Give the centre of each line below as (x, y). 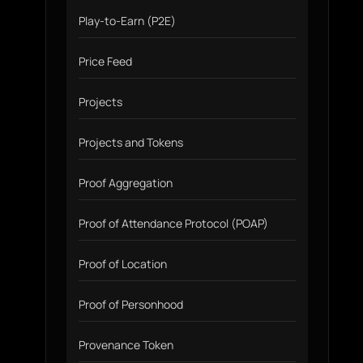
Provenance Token (126, 345)
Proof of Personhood (131, 304)
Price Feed (105, 61)
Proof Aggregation (126, 183)
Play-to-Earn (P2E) (127, 21)
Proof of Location (123, 264)
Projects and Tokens (131, 142)
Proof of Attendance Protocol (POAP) (173, 223)
